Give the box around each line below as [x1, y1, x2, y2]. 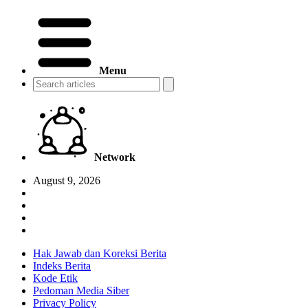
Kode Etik [33, 272, 78, 285]
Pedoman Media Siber [33, 285, 129, 297]
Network [94, 151, 136, 164]
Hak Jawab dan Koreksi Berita [33, 247, 166, 260]
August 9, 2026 [33, 175, 100, 187]
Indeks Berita [33, 260, 91, 272]
